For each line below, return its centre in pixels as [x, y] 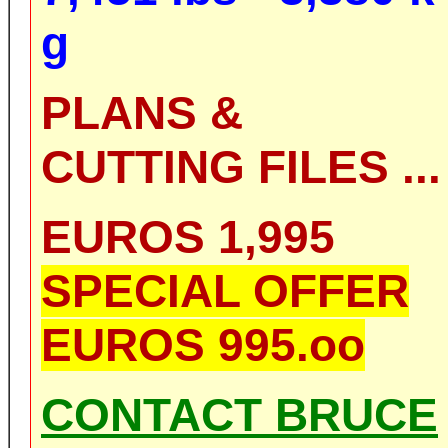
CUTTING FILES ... [241, 167]
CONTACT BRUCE [239, 415]
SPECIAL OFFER [225, 291]
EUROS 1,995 [188, 237]
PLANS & [142, 113]
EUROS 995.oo [203, 345]
